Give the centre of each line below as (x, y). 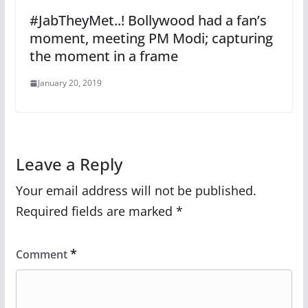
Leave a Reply (69, 164)
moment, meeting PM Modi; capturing (151, 38)
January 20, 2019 (69, 83)
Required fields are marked (96, 211)
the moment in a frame (103, 56)
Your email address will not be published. (136, 190)
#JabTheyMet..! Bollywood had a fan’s (148, 20)
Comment (43, 254)
